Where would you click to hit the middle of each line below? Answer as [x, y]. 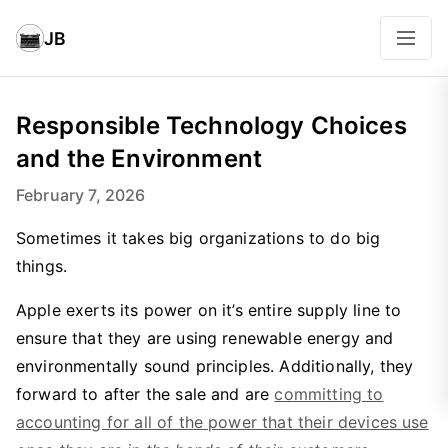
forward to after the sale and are [145, 394]
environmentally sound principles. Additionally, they [215, 366]
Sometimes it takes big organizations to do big [198, 238]
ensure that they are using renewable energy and [205, 338]
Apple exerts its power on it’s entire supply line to [209, 310]
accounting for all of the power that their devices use [222, 422]
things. [42, 266]
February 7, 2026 [81, 195]
